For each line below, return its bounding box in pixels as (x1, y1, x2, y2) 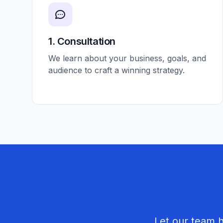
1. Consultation (48, 35, 115, 47)
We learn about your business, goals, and (48, 53, 206, 63)
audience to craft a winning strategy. (48, 65, 185, 75)
